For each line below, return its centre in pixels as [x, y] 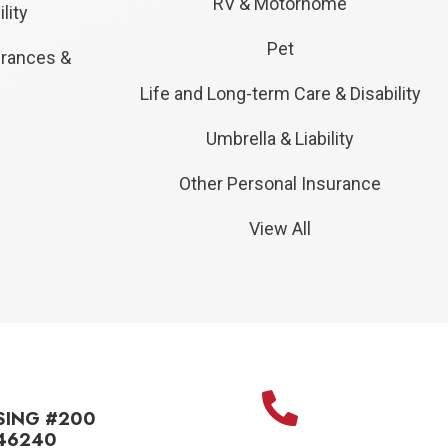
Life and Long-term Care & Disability [280, 94]
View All [280, 229]
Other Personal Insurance [280, 184]
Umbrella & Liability [280, 139]
